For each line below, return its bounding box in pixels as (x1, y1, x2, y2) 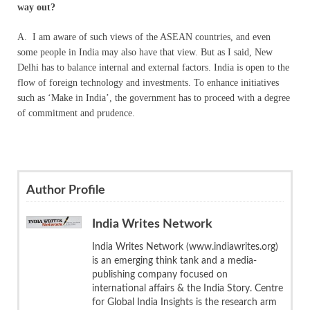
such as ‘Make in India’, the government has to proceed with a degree (17, 92, 290, 103)
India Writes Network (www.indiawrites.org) (92, 241, 278, 252)
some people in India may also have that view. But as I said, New (17, 46, 273, 57)
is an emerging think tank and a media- (92, 255, 257, 266)
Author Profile (26, 183, 105, 197)
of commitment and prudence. (17, 107, 135, 118)
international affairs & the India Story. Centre (92, 283, 283, 293)
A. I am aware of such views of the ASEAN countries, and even (17, 31, 271, 42)
